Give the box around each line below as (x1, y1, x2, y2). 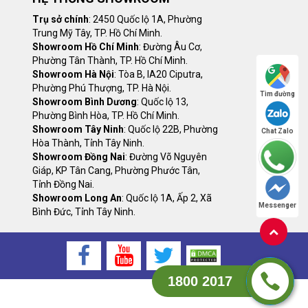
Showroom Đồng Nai (32, 151, 125, 163)
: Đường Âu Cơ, (139, 41, 202, 53)
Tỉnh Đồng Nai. (32, 179, 94, 190)
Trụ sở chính (32, 14, 89, 25)
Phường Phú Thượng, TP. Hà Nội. (32, 82, 171, 94)
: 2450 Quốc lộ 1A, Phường (89, 14, 202, 25)
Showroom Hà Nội (32, 69, 114, 80)
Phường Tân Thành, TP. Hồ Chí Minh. (32, 55, 188, 67)
